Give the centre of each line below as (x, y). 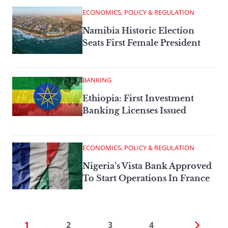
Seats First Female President (141, 42)
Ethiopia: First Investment (138, 98)
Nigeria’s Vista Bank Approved (147, 166)
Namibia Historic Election (138, 30)
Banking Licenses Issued (134, 110)
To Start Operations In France (146, 178)
